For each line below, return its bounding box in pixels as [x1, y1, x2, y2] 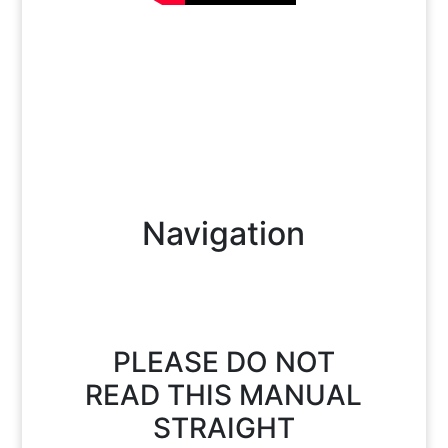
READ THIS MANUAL [85, 378, 363, 413]
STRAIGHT [152, 411, 295, 446]
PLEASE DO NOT [112, 345, 335, 380]
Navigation [142, 214, 306, 254]
